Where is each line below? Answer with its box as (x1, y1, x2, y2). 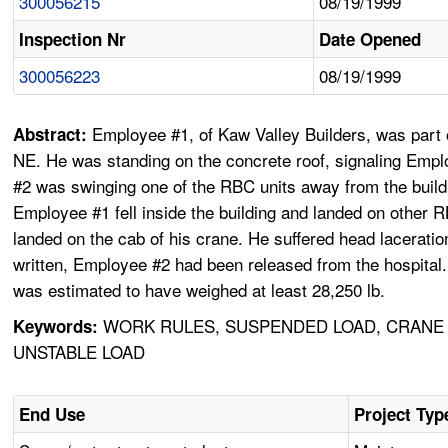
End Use (19, 402, 86, 427)
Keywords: (13, 314, 99, 339)
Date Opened (319, 27, 422, 52)
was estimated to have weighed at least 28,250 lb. (13, 277, 386, 303)
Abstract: (13, 122, 93, 147)
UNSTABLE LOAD (13, 339, 146, 365)
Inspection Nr (19, 27, 127, 52)
